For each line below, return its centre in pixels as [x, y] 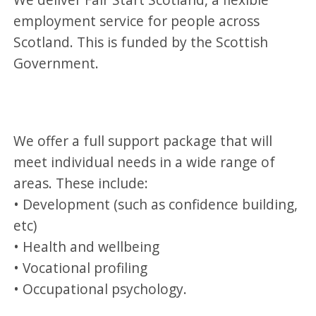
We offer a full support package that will [143, 140]
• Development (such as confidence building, [156, 204]
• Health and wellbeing [87, 246]
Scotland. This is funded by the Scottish [141, 42]
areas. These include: [81, 183]
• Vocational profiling [81, 267]
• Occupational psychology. [101, 288]
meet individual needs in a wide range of [145, 162]
